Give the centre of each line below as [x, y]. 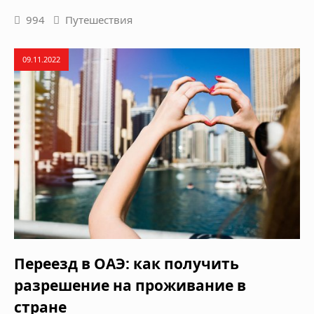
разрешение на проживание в [130, 286]
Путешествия [99, 20]
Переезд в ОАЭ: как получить [127, 264]
